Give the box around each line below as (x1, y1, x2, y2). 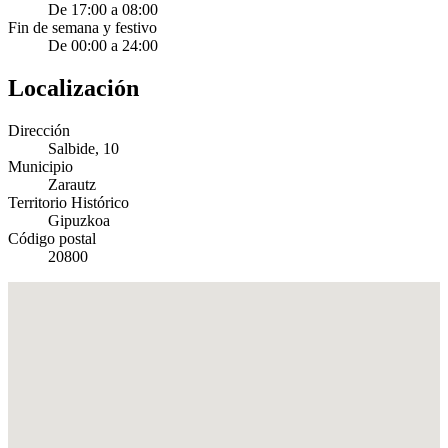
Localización (8, 75, 139, 102)
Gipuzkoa (48, 212, 110, 230)
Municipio (8, 158, 73, 176)
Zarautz (48, 176, 96, 194)
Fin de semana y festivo (8, 19, 157, 37)
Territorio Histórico (8, 194, 129, 212)
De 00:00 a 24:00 (48, 37, 158, 55)
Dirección (8, 122, 70, 140)
